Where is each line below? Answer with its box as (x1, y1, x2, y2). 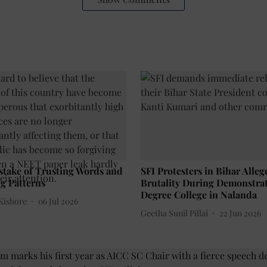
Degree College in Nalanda (141, 188, 257, 201)
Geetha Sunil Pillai (141, 207, 208, 219)
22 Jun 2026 (219, 207, 261, 219)
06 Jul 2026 (38, 195, 78, 207)
